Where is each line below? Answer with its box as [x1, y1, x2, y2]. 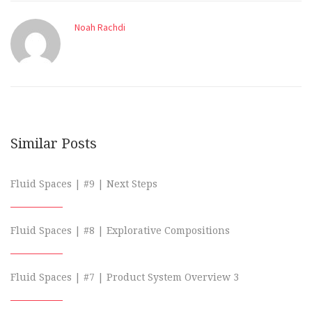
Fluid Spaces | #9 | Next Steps [10, 178, 157, 189]
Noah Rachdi [75, 21, 125, 34]
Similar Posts [10, 134, 97, 152]
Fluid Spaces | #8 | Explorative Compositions [10, 224, 230, 236]
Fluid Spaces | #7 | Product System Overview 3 [10, 271, 239, 283]
